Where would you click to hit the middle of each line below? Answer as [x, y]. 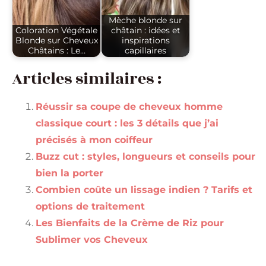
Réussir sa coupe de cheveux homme [129, 106]
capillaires [145, 51]
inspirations [145, 41]
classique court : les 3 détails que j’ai [127, 123]
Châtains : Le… [56, 51]
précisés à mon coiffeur [94, 140]
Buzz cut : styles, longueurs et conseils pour [145, 156]
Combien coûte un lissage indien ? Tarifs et [144, 189]
